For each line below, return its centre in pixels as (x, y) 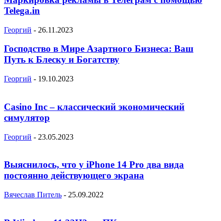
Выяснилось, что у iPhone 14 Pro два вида (94, 165)
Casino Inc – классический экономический (94, 107)
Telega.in (22, 10)
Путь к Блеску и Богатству (62, 60)
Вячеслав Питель (33, 194)
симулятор (27, 117)
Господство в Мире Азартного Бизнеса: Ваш (99, 49)
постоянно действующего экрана (74, 176)
